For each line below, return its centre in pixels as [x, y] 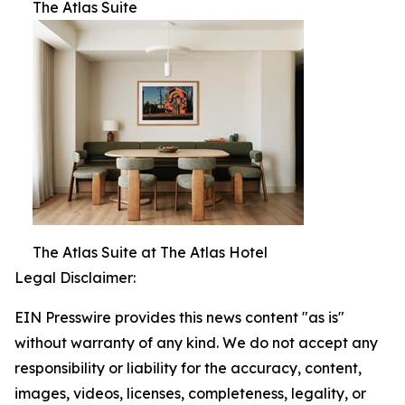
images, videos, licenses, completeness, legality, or [190, 393]
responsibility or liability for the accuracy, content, [188, 368]
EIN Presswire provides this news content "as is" [179, 317]
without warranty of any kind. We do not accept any [196, 343]
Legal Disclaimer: [75, 278]
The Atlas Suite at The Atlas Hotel [150, 252]
